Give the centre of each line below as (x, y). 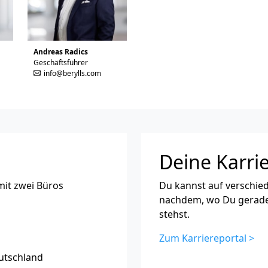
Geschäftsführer (61, 62)
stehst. (174, 214)
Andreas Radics (61, 51)
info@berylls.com (72, 73)
